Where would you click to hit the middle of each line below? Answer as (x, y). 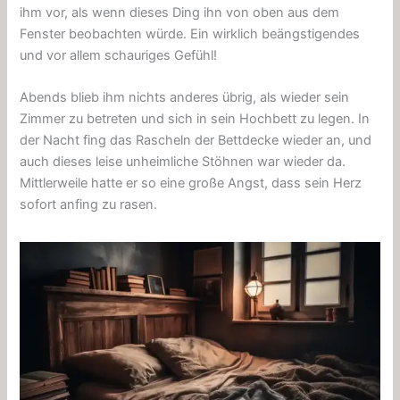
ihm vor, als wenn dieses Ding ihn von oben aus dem (180, 13)
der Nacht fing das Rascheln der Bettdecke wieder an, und (196, 141)
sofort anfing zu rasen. (89, 205)
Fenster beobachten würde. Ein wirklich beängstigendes (190, 34)
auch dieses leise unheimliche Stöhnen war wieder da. (183, 162)
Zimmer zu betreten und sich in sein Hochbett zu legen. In (195, 119)
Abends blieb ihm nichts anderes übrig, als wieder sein (185, 98)
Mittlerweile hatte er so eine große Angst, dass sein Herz (191, 183)
